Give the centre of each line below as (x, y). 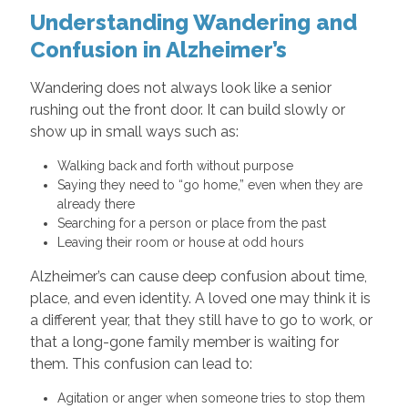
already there (99, 204)
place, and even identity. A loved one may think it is (200, 299)
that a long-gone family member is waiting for (184, 342)
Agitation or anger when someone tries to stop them (214, 398)
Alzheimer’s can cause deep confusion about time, (198, 277)
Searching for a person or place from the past (195, 224)
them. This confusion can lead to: (141, 364)
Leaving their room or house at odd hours (184, 243)
